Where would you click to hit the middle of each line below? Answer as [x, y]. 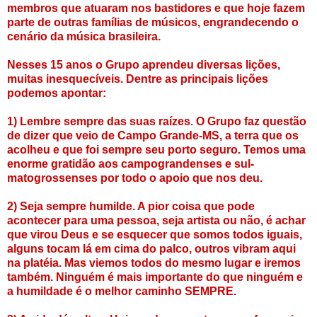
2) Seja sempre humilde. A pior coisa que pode [131, 206]
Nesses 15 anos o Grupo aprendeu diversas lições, [144, 64]
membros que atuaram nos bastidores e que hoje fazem [156, 8]
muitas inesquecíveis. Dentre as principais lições [138, 79]
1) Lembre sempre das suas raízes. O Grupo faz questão [157, 121]
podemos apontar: [57, 93]
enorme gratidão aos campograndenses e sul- [131, 163]
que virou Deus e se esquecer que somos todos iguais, [155, 234]
